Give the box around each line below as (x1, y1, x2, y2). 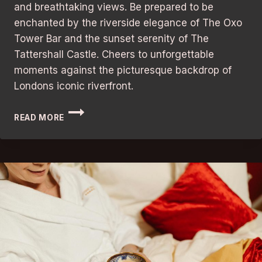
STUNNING (64, 191, 112, 201)
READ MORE (14, 113, 65, 123)
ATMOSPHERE (64, 203, 123, 213)
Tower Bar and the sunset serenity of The (14, 33, 209, 45)
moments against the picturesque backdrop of (14, 64, 232, 77)
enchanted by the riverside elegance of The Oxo (14, 17, 242, 29)
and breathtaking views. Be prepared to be (14, 1, 213, 13)
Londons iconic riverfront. (14, 80, 133, 92)
